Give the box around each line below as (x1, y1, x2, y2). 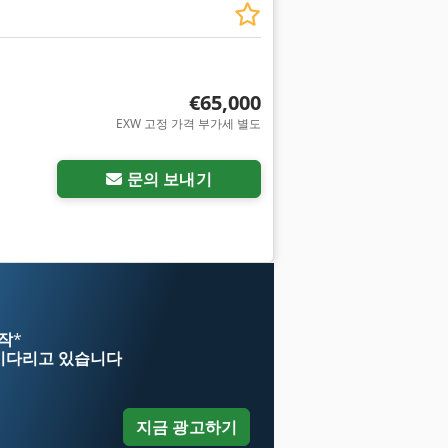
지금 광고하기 (135, 416, 237, 439)
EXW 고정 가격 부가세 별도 (115, 115, 261, 133)
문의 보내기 (126, 168, 212, 191)
